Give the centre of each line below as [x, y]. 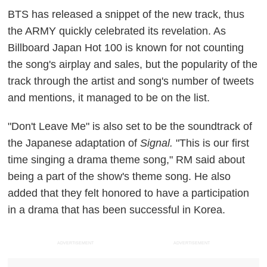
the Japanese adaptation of [74, 143]
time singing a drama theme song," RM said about [127, 159]
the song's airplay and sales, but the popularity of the [133, 64]
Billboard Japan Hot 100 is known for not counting [126, 47]
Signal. [157, 143]
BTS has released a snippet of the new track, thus [126, 14]
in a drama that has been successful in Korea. [117, 209]
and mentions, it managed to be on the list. [109, 97]
